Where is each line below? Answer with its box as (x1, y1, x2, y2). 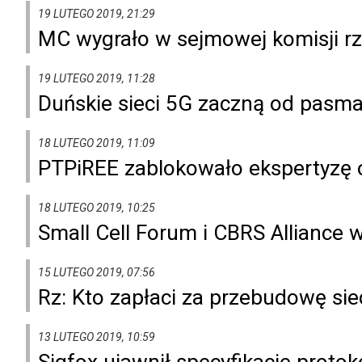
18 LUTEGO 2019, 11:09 (38, 136, 155, 149)
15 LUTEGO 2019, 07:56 (38, 265, 155, 279)
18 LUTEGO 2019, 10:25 (38, 200, 155, 214)
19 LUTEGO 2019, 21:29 (38, 6, 155, 20)
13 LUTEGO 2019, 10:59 (38, 330, 155, 343)
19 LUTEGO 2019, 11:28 (38, 71, 155, 85)
